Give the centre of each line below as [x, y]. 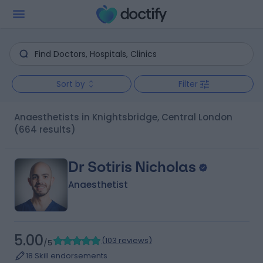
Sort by [70, 84]
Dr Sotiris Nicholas [132, 167]
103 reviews [127, 240]
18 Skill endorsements [66, 256]
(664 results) [45, 129]
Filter [188, 84]
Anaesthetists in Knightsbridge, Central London [126, 117]
